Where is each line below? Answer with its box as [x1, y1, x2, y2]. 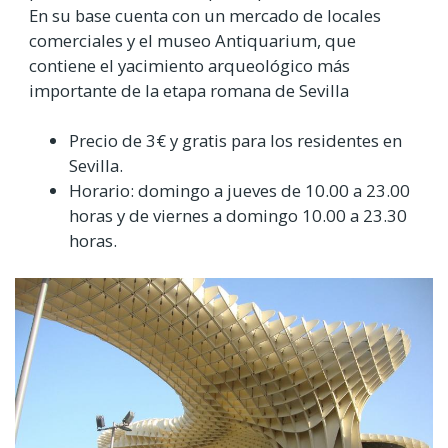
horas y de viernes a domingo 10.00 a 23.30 [69, 203, 407, 227]
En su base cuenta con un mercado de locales [29, 3, 381, 27]
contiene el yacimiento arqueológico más [29, 53, 350, 77]
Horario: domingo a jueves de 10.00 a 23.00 [69, 178, 410, 202]
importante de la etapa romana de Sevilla [29, 78, 349, 102]
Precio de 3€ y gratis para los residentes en [69, 128, 402, 152]
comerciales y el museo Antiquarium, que [29, 28, 356, 52]
